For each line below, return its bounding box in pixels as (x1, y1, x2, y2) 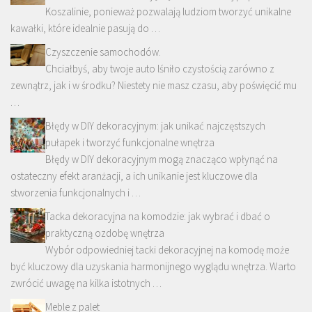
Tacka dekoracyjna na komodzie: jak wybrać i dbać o (45, 209, 270, 223)
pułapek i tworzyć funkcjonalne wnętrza (45, 135, 214, 149)
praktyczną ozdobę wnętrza (45, 226, 164, 240)
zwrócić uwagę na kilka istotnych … (10, 276, 162, 290)
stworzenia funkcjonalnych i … (10, 185, 141, 199)
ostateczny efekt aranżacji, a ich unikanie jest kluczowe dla (10, 169, 258, 182)
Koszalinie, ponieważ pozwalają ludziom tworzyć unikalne (45, 4, 291, 18)
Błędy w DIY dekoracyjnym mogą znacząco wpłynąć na (45, 152, 278, 166)
